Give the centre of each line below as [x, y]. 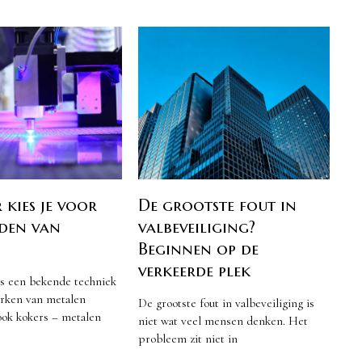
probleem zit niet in [188, 339]
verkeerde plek [194, 270]
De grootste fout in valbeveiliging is [226, 303]
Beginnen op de [198, 248]
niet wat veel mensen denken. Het [223, 321]
